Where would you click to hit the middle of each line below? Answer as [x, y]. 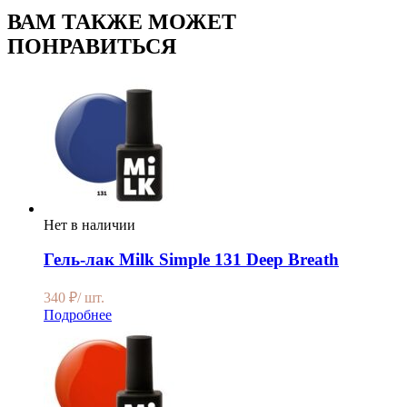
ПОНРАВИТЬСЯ [92, 46]
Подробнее [78, 315]
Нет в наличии [89, 224]
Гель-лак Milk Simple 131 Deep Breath [191, 260]
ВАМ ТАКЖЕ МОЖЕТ [122, 21]
